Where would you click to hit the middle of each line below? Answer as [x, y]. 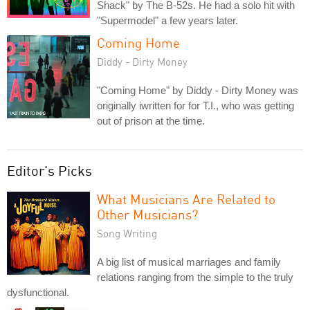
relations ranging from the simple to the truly [195, 277]
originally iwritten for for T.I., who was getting [195, 105]
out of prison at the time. [151, 120]
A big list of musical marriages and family [189, 262]
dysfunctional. [38, 292]
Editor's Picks [49, 170]
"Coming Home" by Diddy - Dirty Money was [198, 90]
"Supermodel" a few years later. [167, 20]
